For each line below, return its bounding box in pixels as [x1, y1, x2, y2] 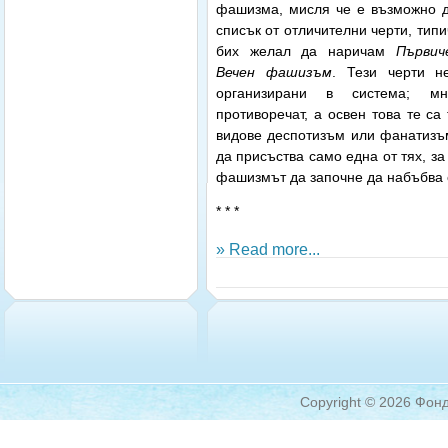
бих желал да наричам [216, 43, 396, 59]
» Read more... [216, 239, 320, 258]
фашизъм [265, 64, 332, 80]
